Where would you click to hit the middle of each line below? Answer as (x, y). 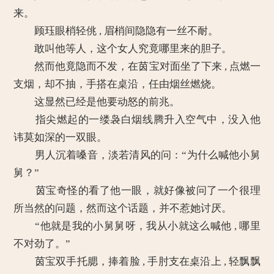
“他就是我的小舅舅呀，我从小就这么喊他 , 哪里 (137, 226)
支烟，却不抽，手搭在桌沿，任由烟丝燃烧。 (118, 84)
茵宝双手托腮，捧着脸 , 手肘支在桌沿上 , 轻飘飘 (137, 261)
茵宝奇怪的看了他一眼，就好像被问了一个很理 (137, 191)
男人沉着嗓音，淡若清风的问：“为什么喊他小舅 (137, 155)
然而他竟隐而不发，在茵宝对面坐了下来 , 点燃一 (137, 66)
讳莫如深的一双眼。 (61, 137)
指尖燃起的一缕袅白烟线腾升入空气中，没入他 (137, 120)
